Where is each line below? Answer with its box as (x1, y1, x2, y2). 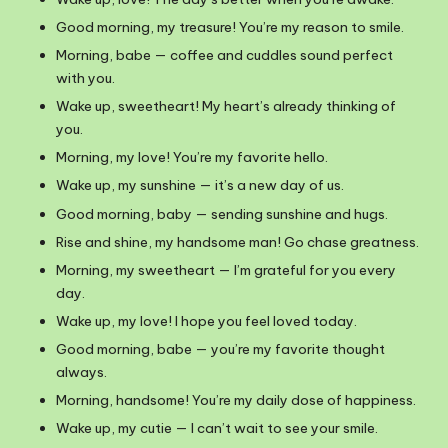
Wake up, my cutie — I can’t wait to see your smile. (56, 419, 378, 438)
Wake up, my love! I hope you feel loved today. (56, 311, 357, 330)
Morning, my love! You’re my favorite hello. (56, 148, 328, 167)
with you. (56, 69, 115, 88)
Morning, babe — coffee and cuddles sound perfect (56, 46, 393, 65)
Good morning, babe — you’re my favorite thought (56, 340, 385, 358)
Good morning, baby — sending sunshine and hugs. (56, 204, 388, 223)
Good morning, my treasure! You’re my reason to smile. (56, 18, 404, 37)
